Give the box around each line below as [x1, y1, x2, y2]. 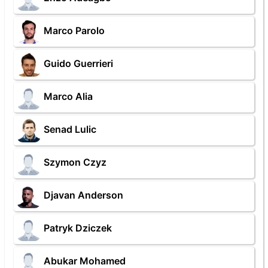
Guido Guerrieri [44, 57, 113, 70]
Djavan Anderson [44, 189, 123, 202]
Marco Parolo [44, 25, 105, 37]
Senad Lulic [44, 123, 96, 136]
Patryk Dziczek [44, 222, 112, 234]
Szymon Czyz [44, 156, 106, 169]
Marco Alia [44, 90, 93, 103]
